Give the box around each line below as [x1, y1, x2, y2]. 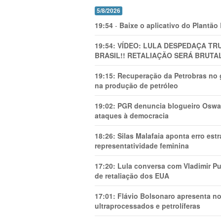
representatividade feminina [95, 141, 189, 151]
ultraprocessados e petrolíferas [95, 201, 200, 211]
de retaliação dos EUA [95, 171, 169, 181]
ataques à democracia [95, 110, 169, 121]
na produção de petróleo [95, 80, 178, 91]
